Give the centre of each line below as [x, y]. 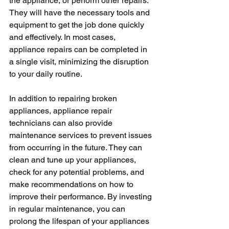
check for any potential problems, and [78, 172]
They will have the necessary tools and [81, 13]
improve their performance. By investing [82, 197]
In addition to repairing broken [64, 98]
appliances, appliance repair [62, 111]
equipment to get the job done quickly [78, 25]
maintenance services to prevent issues [82, 135]
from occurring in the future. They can [77, 147]
